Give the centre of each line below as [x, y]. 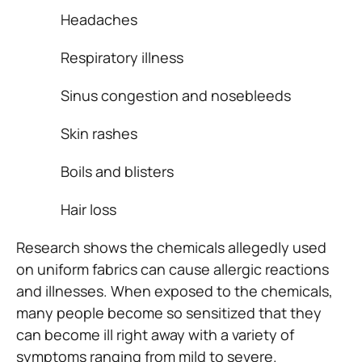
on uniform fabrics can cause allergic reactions [173, 269]
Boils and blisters [117, 172]
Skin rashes [99, 134]
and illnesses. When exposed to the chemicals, [175, 291]
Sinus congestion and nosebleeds [176, 96]
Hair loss [88, 210]
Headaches [99, 20]
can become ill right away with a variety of [155, 335]
